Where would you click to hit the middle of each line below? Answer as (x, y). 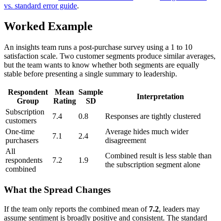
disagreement (126, 141)
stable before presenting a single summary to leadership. (91, 74)
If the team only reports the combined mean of (76, 209)
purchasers (22, 141)
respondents (24, 160)
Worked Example (48, 26)
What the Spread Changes (57, 190)
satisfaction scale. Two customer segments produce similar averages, (110, 56)
